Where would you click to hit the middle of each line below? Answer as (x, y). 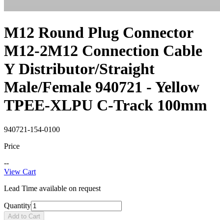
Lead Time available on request (52, 188)
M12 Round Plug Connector (98, 33)
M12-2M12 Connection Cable (103, 51)
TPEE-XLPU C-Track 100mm (106, 105)
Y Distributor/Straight (79, 69)
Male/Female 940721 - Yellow (102, 87)
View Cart (20, 171)
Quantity (17, 205)
